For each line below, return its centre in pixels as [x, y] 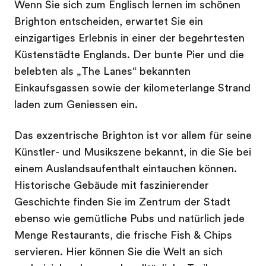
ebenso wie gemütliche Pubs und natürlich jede [129, 218]
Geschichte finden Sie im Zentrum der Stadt [122, 202]
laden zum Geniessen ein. [77, 104]
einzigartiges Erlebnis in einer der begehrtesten [129, 38]
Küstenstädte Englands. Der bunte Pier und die [129, 55]
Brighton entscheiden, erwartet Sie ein [109, 21]
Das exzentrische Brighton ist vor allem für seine [133, 135]
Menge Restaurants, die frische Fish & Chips [123, 235]
